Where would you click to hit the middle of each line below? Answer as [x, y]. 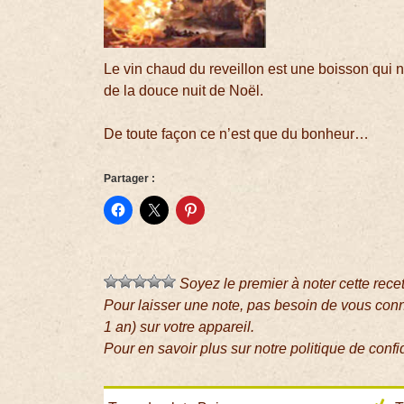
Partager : [130, 179]
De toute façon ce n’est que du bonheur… [237, 134]
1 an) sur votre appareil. [179, 327]
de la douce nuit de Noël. [184, 91]
